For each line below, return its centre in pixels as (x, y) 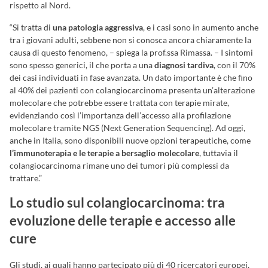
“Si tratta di (31, 28)
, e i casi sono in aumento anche (201, 28)
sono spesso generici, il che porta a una (82, 65)
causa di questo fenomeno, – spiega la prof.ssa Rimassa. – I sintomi (131, 53)
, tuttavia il (219, 153)
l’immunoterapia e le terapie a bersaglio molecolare (104, 153)
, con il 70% (234, 65)
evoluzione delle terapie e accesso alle (123, 221)
